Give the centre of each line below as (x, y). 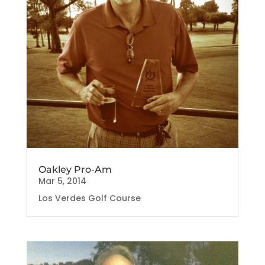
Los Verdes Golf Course (89, 198)
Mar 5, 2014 (62, 181)
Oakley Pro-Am (75, 169)
